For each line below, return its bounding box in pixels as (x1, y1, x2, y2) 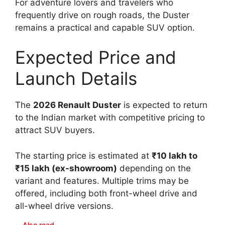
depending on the (117, 163, 191, 173)
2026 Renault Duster (33, 100, 121, 110)
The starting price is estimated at (15, 150, 152, 161)
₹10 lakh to (152, 150, 197, 161)
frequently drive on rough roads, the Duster (15, 10, 189, 20)
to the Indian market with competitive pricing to (15, 113, 205, 123)
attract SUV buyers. (15, 125, 95, 136)
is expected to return (121, 100, 207, 110)
